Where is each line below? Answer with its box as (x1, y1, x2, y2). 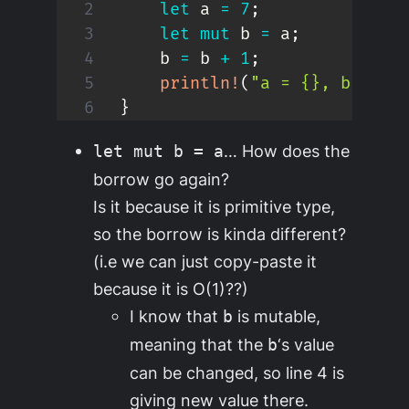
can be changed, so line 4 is (130, 362, 345, 383)
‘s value (278, 333, 335, 354)
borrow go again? (93, 168, 230, 189)
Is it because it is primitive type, (93, 195, 336, 216)
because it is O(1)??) (93, 278, 249, 299)
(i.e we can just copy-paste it (93, 250, 318, 271)
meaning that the (130, 333, 268, 354)
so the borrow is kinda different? (93, 223, 347, 244)
